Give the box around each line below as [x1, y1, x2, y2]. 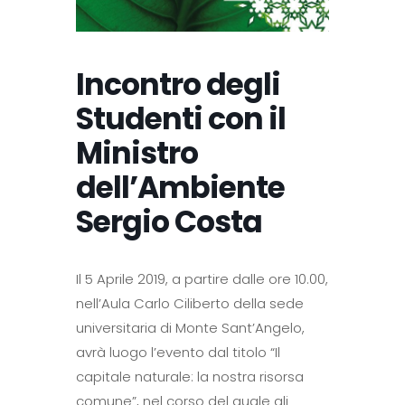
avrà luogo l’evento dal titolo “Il [76, 343, 280, 362]
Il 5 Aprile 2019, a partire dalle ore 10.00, [76, 269, 328, 288]
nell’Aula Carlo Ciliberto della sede [76, 294, 304, 313]
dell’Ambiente [76, 166, 285, 209]
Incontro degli [76, 63, 280, 106]
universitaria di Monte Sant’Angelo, [76, 318, 305, 337]
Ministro [76, 132, 198, 174]
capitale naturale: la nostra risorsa [76, 367, 304, 386]
